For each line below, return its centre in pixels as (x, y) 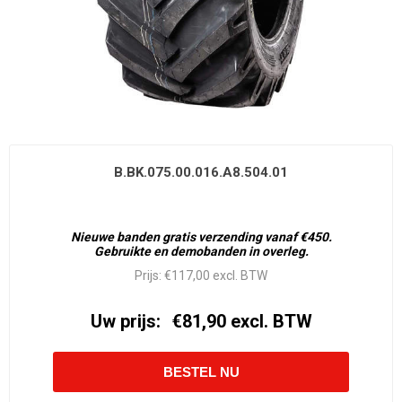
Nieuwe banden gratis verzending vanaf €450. (201, 237)
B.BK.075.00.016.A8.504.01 (201, 173)
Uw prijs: (125, 322)
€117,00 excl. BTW (216, 276)
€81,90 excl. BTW (241, 322)
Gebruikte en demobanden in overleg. (201, 252)
